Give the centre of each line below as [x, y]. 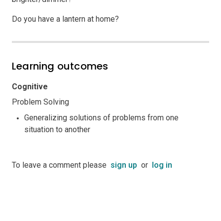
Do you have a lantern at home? [65, 19]
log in [162, 165]
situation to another [57, 129]
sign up [124, 165]
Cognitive [30, 86]
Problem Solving [40, 102]
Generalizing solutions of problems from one [101, 117]
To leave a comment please [61, 165]
